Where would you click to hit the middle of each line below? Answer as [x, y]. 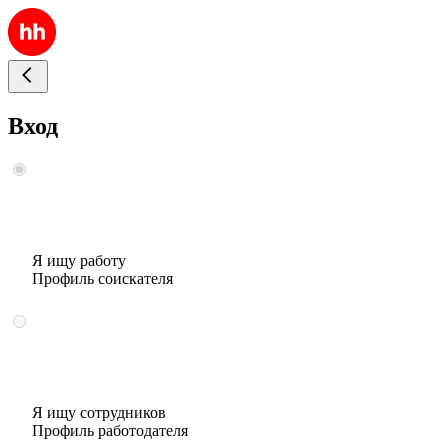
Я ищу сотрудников [99, 412]
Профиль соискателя [102, 278]
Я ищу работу [79, 260]
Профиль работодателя [110, 430]
